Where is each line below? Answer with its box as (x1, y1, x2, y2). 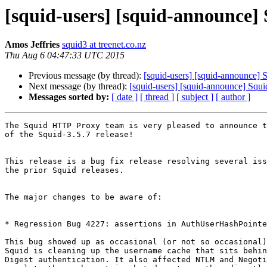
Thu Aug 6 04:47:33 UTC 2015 (5, 50, 125, 61)
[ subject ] (176, 92, 213, 103)
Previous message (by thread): (29, 70, 144, 81)
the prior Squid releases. (5, 166, 124, 175)
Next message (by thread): (29, 81, 129, 92)
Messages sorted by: (29, 92, 109, 103)
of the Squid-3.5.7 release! (5, 130, 133, 139)
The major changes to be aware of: (5, 193, 162, 202)
